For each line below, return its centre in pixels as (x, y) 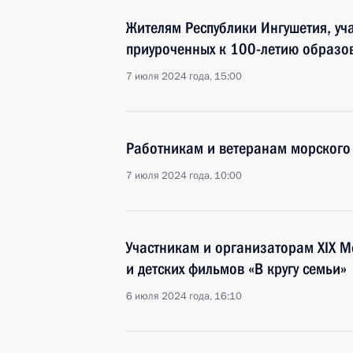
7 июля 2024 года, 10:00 (184, 176)
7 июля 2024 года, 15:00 (184, 76)
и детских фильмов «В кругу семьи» (236, 269)
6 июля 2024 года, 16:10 (184, 296)
